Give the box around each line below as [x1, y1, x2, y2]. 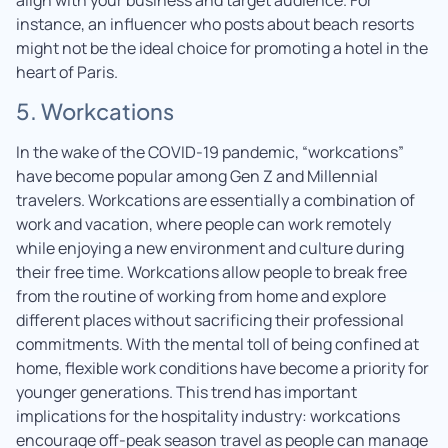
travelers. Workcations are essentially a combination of [16, 189, 415, 212]
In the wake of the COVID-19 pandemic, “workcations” [16, 141, 404, 164]
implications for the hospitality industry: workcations [16, 405, 400, 428]
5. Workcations [16, 97, 174, 126]
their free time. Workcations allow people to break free [16, 261, 407, 284]
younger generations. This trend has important [16, 381, 357, 404]
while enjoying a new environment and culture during [16, 237, 404, 260]
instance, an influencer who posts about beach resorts [16, 12, 414, 35]
